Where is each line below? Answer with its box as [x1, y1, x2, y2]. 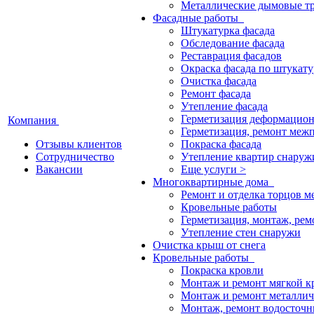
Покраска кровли [181, 264, 264, 276]
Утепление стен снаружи [181, 226, 301, 238]
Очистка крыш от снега [153, 239, 266, 251]
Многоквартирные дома [153, 176, 274, 188]
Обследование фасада [181, 37, 285, 49]
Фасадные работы [153, 12, 244, 24]
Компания [8, 114, 59, 126]
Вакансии [36, 163, 83, 175]
